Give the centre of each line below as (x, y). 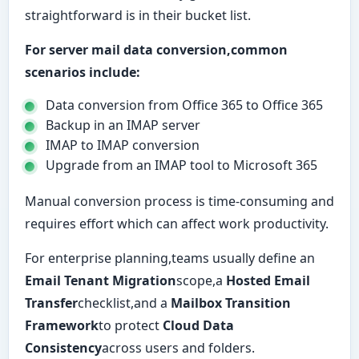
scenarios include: (83, 72)
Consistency (63, 348)
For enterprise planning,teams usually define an (170, 258)
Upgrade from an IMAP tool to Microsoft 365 (182, 165)
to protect (131, 325)
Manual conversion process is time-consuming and (179, 201)
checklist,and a (124, 303)
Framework (62, 325)
